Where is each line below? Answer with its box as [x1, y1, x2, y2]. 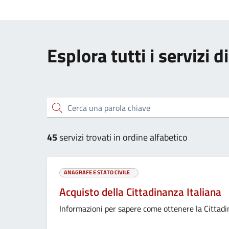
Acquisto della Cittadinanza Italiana [59, 184, 221, 200]
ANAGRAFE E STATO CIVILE [64, 168, 130, 177]
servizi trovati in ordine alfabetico [59, 130, 188, 145]
